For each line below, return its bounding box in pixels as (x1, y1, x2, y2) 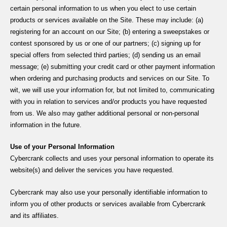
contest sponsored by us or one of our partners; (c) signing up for (10, 39, 201, 47)
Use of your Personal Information (10, 143, 115, 151)
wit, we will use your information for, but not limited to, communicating (10, 86, 214, 94)
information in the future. (10, 121, 82, 129)
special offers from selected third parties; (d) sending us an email (10, 51, 201, 59)
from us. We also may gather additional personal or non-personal (10, 109, 199, 117)
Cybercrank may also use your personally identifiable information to (10, 188, 207, 196)
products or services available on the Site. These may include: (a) (10, 16, 203, 24)
